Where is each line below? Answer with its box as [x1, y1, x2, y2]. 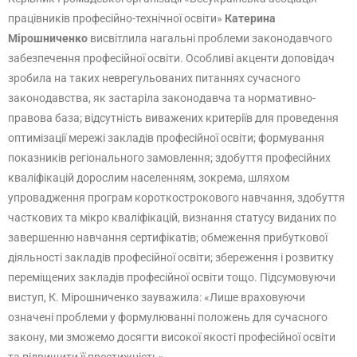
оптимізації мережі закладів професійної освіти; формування [8, 131, 324, 144]
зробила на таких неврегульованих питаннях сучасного [8, 72, 300, 84]
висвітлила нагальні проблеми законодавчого [90, 32, 332, 45]
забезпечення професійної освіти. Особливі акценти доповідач [8, 52, 335, 65]
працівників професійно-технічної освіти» [8, 12, 225, 25]
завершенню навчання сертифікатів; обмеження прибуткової [8, 231, 328, 244]
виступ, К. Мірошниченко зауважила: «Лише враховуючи [8, 291, 305, 304]
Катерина [225, 12, 276, 25]
